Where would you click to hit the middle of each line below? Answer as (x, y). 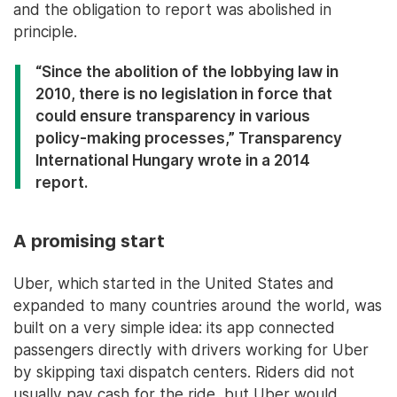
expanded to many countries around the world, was (198, 306)
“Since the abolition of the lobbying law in (187, 72)
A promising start (89, 241)
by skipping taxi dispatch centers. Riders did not (184, 372)
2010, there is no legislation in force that (184, 94)
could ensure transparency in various (173, 116)
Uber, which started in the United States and (174, 284)
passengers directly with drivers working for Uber (191, 350)
